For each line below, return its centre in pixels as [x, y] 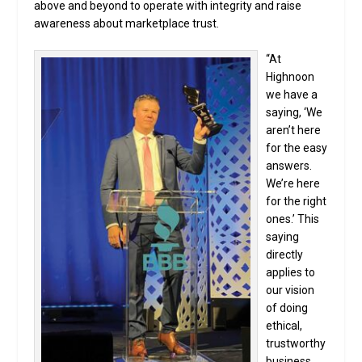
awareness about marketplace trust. [127, 23]
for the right [297, 202]
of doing [287, 308]
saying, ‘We [295, 113]
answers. [289, 166]
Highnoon [290, 77]
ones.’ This [293, 219]
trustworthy [296, 344]
